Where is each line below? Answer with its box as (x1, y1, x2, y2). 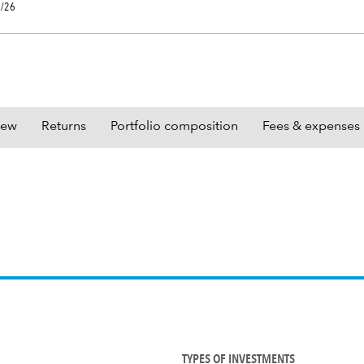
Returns (41, 120, 86, 133)
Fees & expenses (262, 120, 360, 133)
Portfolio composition (110, 120, 238, 133)
